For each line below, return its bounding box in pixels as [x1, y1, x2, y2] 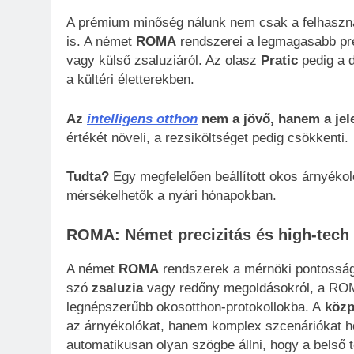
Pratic [261, 53, 298, 69]
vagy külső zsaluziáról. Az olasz [66, 53, 261, 69]
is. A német [66, 34, 136, 50]
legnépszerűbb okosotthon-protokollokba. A [66, 299, 325, 314]
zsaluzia [92, 280, 143, 296]
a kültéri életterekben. [66, 72, 194, 88]
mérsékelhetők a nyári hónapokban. [66, 188, 277, 204]
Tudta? [66, 169, 109, 185]
